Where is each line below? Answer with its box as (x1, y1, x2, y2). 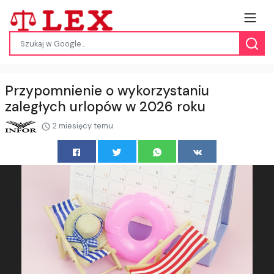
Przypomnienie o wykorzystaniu (5, 82, 209, 100)
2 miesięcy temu (51, 120, 114, 131)
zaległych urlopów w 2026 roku (5, 98, 206, 116)
